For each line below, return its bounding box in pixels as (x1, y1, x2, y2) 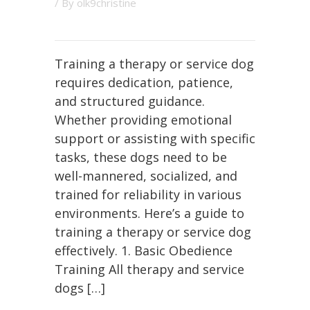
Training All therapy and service (55, 261, 244, 277)
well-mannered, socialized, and (55, 167, 237, 184)
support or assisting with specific (55, 130, 255, 147)
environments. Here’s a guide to (55, 205, 244, 221)
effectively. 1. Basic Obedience (55, 242, 232, 259)
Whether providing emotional (55, 111, 232, 128)
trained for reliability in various (55, 186, 241, 203)
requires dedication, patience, (55, 74, 233, 91)
